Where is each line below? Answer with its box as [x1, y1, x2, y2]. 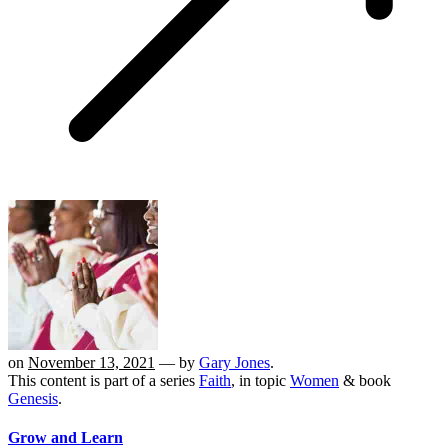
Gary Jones [199, 353, 270, 371]
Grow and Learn [8, 428, 123, 446]
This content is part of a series [8, 371, 199, 389]
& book [339, 371, 391, 389]
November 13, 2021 [28, 353, 155, 371]
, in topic [231, 371, 290, 389]
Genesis [8, 389, 58, 407]
